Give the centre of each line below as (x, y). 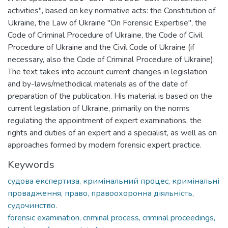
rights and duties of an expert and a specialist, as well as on (112, 133)
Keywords (31, 164)
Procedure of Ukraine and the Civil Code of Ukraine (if (101, 47)
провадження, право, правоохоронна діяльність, (101, 193)
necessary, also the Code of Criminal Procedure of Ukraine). (111, 59)
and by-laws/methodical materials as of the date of (97, 84)
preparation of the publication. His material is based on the (110, 96)
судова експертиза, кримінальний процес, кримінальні (113, 181)
